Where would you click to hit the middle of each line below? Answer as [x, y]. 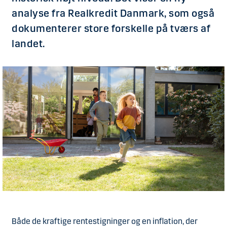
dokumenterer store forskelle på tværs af [111, 28]
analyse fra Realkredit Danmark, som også [113, 13]
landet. [29, 44]
